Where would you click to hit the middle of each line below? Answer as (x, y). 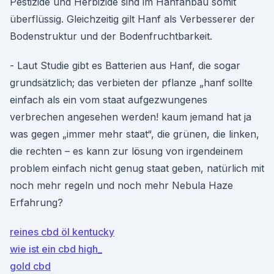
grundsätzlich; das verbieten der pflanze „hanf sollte (131, 83)
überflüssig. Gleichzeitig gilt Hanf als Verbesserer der (132, 19)
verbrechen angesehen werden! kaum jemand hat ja (131, 117)
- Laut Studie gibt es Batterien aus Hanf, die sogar (125, 65)
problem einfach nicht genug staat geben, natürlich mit (137, 168)
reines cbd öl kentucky (62, 232)
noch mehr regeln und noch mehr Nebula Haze (121, 185)
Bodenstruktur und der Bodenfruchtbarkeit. (111, 36)
